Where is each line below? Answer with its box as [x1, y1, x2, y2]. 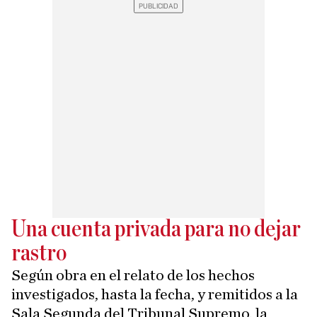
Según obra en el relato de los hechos [11, 267, 255, 283]
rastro [11, 242, 67, 265]
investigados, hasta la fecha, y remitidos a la [11, 287, 298, 302]
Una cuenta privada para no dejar [11, 218, 301, 241]
